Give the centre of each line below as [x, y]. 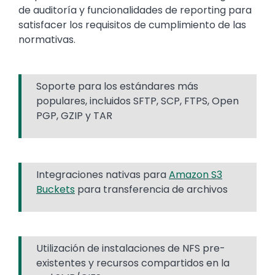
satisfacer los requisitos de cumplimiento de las [132, 25]
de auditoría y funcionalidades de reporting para [135, 10]
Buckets [56, 189]
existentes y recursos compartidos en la [133, 263]
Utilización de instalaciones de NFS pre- [131, 248]
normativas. [47, 39]
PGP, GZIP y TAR [74, 115]
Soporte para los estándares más [117, 86]
